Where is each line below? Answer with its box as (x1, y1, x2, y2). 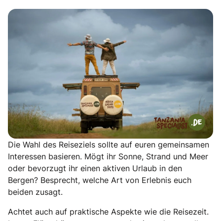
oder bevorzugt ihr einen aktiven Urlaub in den (8, 163, 182, 174)
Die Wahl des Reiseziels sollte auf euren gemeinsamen (8, 139, 209, 150)
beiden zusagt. (8, 186, 63, 198)
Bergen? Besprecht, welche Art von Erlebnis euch (8, 175, 191, 186)
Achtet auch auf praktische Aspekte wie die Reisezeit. (8, 206, 209, 218)
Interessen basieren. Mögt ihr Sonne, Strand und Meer (8, 151, 208, 162)
